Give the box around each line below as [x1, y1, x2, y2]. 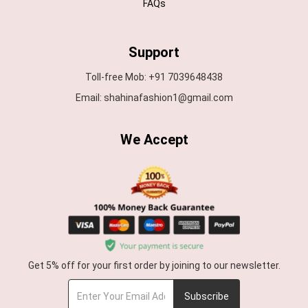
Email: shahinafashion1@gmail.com [75, 91, 233, 103]
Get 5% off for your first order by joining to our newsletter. [27, 260, 280, 272]
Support [129, 43, 179, 60]
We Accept [120, 131, 188, 148]
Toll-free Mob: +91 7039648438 [85, 71, 223, 82]
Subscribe [184, 291, 229, 302]
